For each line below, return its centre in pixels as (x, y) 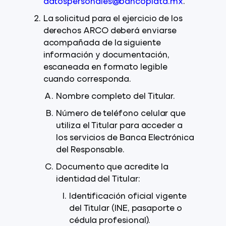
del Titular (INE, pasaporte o (125, 209)
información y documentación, (106, 55)
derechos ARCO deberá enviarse (110, 31)
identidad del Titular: (98, 180)
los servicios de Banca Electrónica (125, 138)
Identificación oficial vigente (128, 197)
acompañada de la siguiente (102, 43)
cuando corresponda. (87, 80)
